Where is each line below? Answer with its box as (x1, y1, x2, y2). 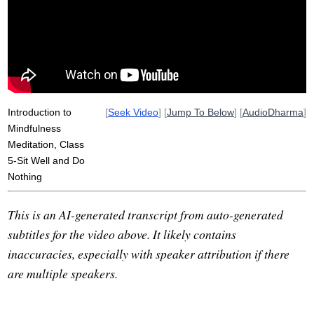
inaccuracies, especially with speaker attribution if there (8, 245, 290, 262)
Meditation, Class (8, 139, 85, 151)
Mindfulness (8, 123, 62, 135)
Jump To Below (166, 107, 234, 118)
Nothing (8, 171, 43, 183)
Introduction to (8, 107, 72, 118)
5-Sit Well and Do (8, 155, 86, 167)
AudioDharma (242, 107, 303, 118)
